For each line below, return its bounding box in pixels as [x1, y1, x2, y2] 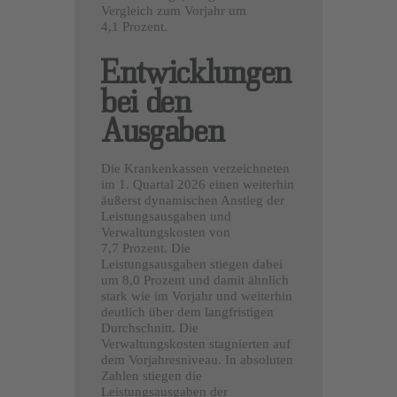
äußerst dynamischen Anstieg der [101, 192, 284, 207]
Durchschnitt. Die [101, 320, 198, 335]
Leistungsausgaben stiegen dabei [101, 256, 283, 271]
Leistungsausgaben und [101, 208, 231, 223]
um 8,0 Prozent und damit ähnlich [101, 272, 289, 287]
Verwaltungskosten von [101, 224, 230, 239]
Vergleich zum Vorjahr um [101, 4, 246, 19]
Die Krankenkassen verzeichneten [101, 160, 290, 175]
